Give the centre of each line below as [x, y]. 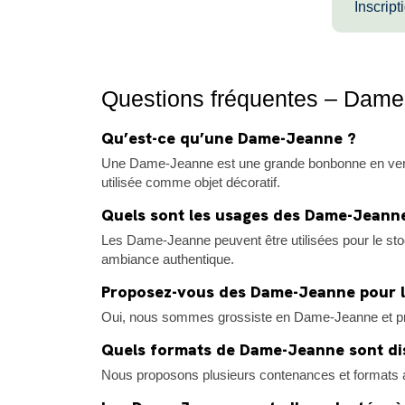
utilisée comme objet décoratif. [191, 182]
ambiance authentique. [168, 259]
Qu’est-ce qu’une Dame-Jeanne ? [229, 137]
